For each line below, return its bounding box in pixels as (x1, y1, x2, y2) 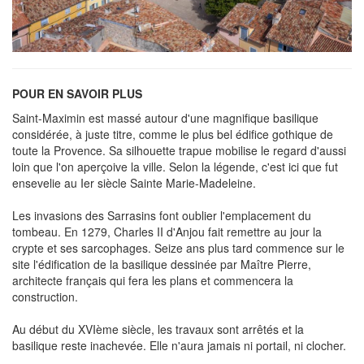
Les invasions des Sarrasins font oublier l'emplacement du (12, 207, 311, 224)
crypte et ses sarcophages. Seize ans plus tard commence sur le (12, 240, 344, 257)
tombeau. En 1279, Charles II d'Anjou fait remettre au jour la (12, 223, 322, 240)
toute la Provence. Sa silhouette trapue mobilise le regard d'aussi (12, 142, 346, 159)
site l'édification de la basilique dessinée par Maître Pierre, (12, 256, 311, 273)
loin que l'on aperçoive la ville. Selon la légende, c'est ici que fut (12, 158, 338, 175)
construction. (12, 288, 78, 305)
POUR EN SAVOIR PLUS (12, 85, 142, 102)
